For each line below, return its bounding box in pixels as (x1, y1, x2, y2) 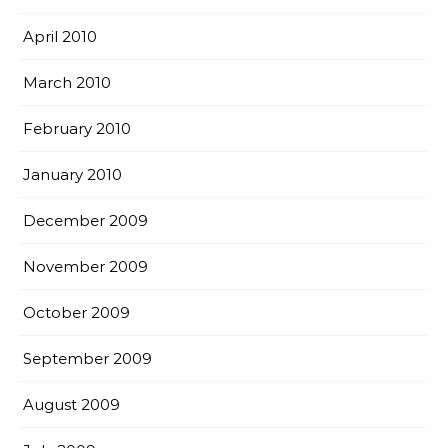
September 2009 (23, 349, 152, 368)
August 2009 (23, 395, 120, 414)
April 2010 (23, 27, 97, 46)
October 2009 (23, 303, 130, 322)
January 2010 (23, 165, 122, 184)
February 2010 (23, 119, 131, 138)
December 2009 (23, 211, 148, 230)
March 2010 (23, 73, 111, 92)
